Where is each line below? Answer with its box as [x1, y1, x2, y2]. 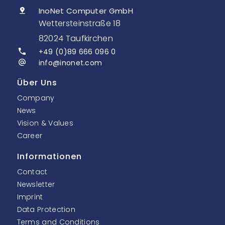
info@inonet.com [38, 57, 102, 68]
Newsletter [17, 179, 55, 189]
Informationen [17, 150, 82, 162]
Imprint [17, 191, 43, 202]
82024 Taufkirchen [38, 32, 113, 44]
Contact [17, 166, 48, 177]
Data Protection [17, 204, 76, 214]
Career [17, 130, 43, 141]
